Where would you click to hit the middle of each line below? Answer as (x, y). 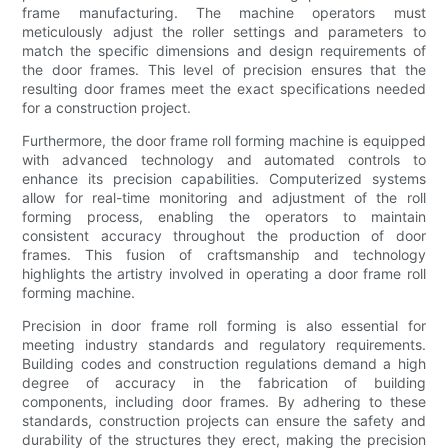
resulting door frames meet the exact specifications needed (224, 88)
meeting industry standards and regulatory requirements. (224, 344)
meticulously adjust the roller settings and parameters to (224, 31)
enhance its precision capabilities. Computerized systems (224, 178)
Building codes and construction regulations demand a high (224, 363)
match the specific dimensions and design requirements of (224, 50)
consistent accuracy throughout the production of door (224, 235)
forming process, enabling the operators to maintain (224, 216)
